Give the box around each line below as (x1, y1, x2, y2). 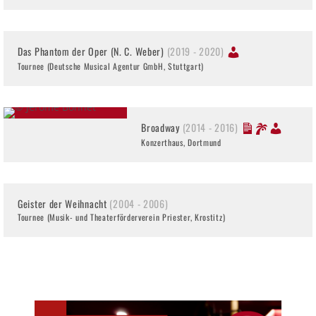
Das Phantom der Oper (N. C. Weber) (18, 43, 167, 59)
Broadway (141, 119, 183, 135)
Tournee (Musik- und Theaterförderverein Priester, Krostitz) (18, 210, 226, 223)
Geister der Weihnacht (18, 195, 110, 211)
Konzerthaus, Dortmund (141, 135, 221, 148)
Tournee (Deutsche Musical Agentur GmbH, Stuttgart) (18, 59, 204, 72)
